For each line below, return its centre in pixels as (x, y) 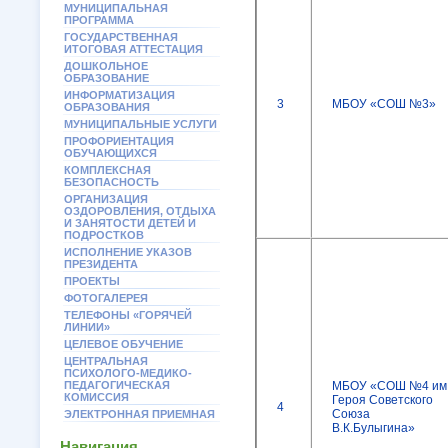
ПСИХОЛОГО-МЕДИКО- (128, 373)
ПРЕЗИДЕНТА (101, 264)
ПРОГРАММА (99, 20)
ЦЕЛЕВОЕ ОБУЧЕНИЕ (123, 344)
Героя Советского (382, 400)
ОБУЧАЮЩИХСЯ (110, 153)
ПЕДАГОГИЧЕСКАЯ (117, 385)
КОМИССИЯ (96, 397)
